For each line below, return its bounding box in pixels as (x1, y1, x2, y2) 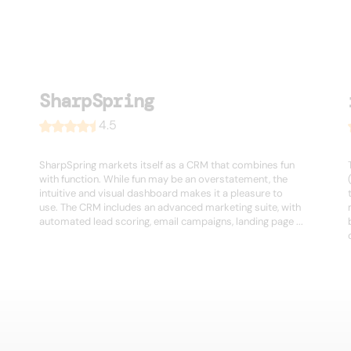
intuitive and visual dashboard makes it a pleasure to (39, 186, 284, 201)
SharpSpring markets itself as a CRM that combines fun (39, 158, 295, 172)
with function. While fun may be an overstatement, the (39, 172, 288, 186)
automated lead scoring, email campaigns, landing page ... (39, 215, 304, 229)
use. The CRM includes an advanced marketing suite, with (39, 201, 302, 215)
